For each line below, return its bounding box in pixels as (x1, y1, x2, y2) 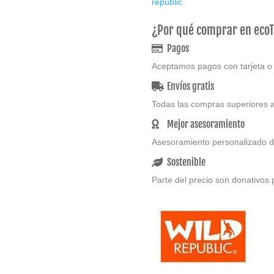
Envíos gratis (167, 80, 215, 92)
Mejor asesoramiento (167, 118, 245, 130)
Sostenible (167, 156, 206, 168)
